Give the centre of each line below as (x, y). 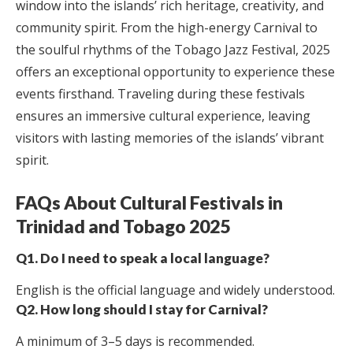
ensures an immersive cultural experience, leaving (163, 115)
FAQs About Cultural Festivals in (149, 202)
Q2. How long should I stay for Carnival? (142, 309)
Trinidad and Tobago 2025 (123, 226)
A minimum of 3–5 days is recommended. (135, 341)
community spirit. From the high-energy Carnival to (167, 27)
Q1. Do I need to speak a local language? (143, 258)
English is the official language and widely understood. (175, 290)
